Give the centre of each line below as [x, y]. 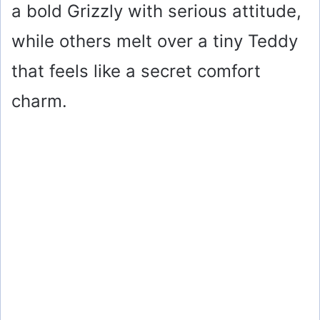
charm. [39, 101]
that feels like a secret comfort [136, 71]
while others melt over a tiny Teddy [155, 41]
